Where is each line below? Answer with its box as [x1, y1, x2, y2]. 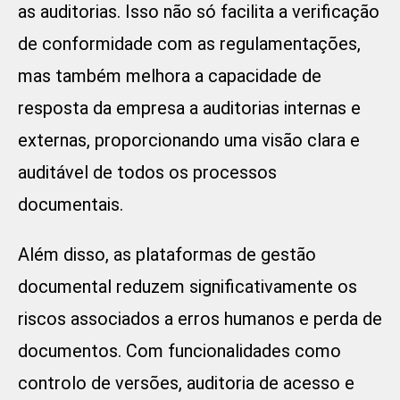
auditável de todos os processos [18, 162, 277, 184]
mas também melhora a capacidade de [18, 65, 321, 87]
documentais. [18, 194, 123, 216]
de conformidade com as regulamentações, [18, 33, 361, 55]
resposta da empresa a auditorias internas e [18, 97, 361, 120]
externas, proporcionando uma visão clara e [18, 129, 360, 152]
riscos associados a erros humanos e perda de [18, 308, 382, 330]
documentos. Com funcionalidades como [18, 340, 341, 362]
